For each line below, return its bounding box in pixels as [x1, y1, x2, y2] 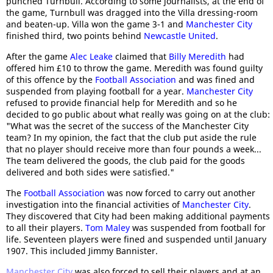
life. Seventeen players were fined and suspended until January [6, 233, 266, 245]
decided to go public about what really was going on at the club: [6, 108, 270, 120]
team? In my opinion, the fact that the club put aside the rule [6, 132, 257, 143]
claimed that [113, 51, 169, 62]
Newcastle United [144, 30, 216, 41]
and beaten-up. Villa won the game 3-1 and [6, 18, 186, 30]
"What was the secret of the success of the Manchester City [6, 120, 249, 132]
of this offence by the [6, 74, 95, 85]
